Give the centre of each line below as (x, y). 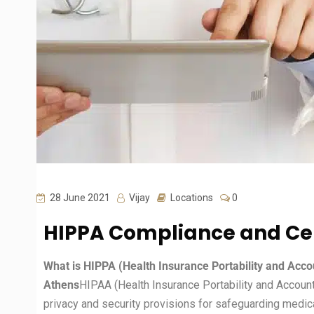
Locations (192, 198)
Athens (61, 285)
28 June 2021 (79, 198)
